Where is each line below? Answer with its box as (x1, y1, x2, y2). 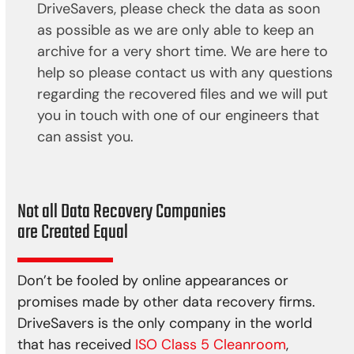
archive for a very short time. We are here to (37, 42, 329, 62)
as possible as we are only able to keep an (37, 21, 314, 40)
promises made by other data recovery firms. (17, 292, 316, 312)
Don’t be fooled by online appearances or (17, 271, 289, 291)
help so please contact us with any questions (37, 63, 333, 83)
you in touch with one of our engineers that (37, 106, 320, 126)
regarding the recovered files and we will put (37, 85, 329, 104)
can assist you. (37, 127, 134, 147)
